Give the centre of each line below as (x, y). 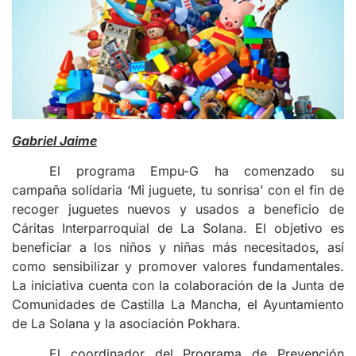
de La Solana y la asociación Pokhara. (126, 323)
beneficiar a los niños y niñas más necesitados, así (178, 247)
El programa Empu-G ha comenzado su (197, 170)
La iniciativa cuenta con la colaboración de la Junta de (178, 285)
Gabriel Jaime (54, 140)
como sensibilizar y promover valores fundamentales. (178, 266)
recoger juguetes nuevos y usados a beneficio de (178, 209)
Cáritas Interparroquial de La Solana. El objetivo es (178, 228)
